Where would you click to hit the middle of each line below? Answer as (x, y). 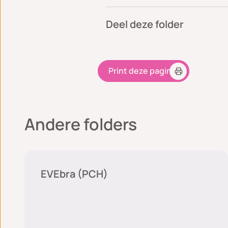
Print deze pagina (142, 71)
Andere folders (81, 124)
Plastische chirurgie (83, 136)
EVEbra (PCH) (74, 174)
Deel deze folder (145, 24)
